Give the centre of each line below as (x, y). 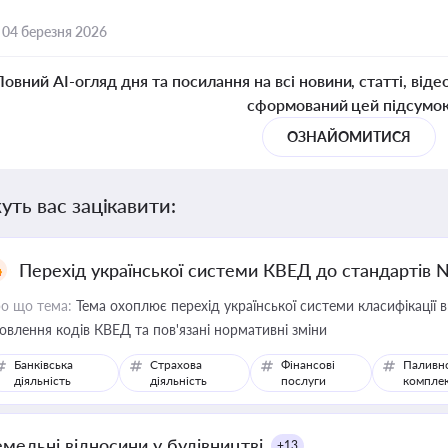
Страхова (176, 364)
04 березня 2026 (54, 31)
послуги (303, 380)
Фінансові (307, 364)
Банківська (43, 364)
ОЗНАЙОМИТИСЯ (349, 136)
